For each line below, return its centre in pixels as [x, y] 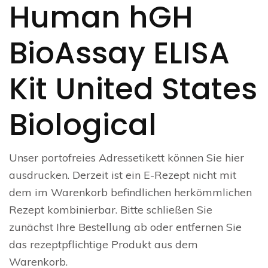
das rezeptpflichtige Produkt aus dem [103, 244]
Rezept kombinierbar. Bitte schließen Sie [111, 210]
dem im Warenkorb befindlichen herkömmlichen [130, 192]
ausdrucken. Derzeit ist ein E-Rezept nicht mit [123, 175]
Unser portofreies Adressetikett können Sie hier [127, 158]
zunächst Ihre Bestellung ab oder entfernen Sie [125, 227]
